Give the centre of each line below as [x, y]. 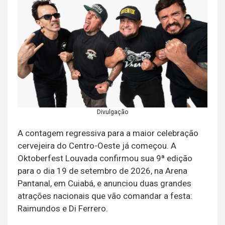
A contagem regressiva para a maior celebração [108, 133]
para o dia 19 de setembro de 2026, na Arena [102, 171]
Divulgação [113, 112]
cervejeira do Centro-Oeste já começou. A [97, 146]
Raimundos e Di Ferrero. [63, 209]
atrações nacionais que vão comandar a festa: [105, 196]
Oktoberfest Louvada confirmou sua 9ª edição [105, 158]
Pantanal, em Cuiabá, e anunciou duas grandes [104, 184]
